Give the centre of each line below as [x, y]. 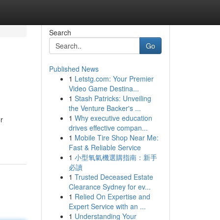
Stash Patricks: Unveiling [113, 98]
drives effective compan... [108, 128]
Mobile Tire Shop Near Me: [116, 137]
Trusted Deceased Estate [114, 177]
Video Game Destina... [104, 88]
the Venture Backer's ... [105, 108]
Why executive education [113, 118]
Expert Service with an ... [107, 206]
